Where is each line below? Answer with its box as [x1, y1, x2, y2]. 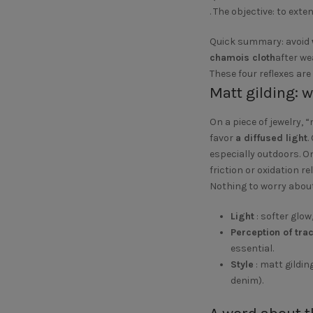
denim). [230, 275, 263, 286]
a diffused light [235, 132, 307, 144]
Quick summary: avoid [209, 36, 312, 48]
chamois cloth [209, 52, 275, 64]
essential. [230, 242, 274, 254]
